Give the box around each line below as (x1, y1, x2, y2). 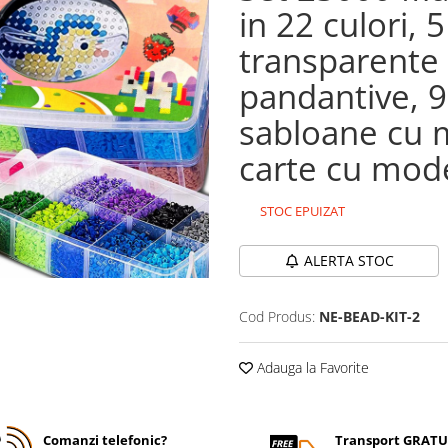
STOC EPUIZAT (257, 202, 345, 220)
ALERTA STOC (303, 251, 394, 270)
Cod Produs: (239, 307, 315, 326)
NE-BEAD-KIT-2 (319, 307, 420, 326)
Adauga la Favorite (253, 358, 369, 377)
